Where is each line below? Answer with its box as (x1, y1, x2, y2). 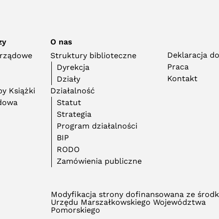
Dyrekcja (57, 63, 90, 72)
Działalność (50, 86, 95, 95)
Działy (57, 74, 81, 84)
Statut (57, 98, 82, 107)
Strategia (57, 109, 92, 119)
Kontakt (167, 74, 198, 83)
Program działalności (57, 121, 138, 131)
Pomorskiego (51, 205, 100, 215)
